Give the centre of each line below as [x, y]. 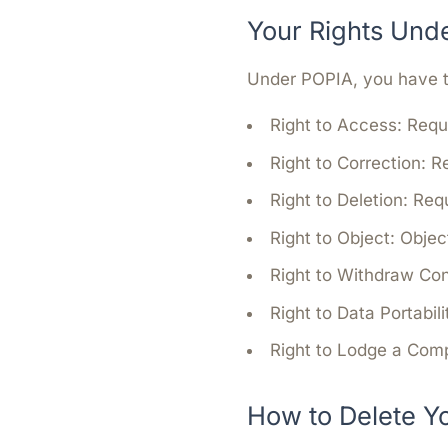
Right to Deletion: [339, 200]
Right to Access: [336, 125]
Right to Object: [332, 237]
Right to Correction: [348, 162]
